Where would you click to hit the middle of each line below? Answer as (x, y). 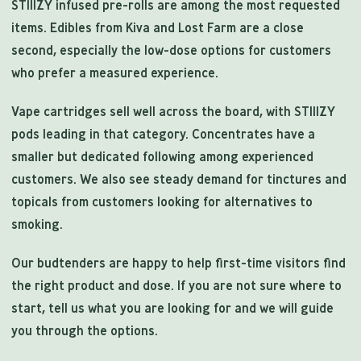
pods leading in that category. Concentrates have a (163, 134)
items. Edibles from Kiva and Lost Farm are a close (158, 28)
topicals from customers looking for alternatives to (162, 202)
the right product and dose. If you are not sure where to (176, 286)
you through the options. (85, 331)
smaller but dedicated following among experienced (162, 157)
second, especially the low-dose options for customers (171, 50)
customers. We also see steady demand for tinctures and (179, 179)
